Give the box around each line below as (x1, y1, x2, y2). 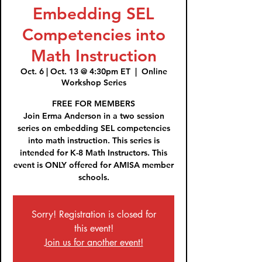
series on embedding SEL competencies (17, 123, 170, 133)
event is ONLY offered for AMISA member (13, 160, 174, 170)
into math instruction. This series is (27, 135, 160, 146)
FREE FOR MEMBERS (52, 98, 135, 109)
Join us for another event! (44, 236, 143, 249)
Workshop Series (61, 77, 126, 88)
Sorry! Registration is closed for (31, 208, 156, 220)
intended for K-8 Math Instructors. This (20, 147, 167, 158)
